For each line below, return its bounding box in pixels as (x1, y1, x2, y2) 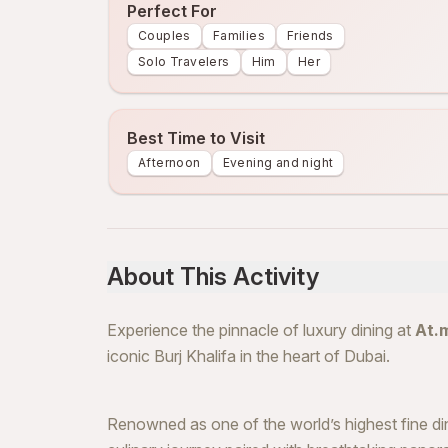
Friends (287, 28, 334, 43)
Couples (138, 28, 191, 43)
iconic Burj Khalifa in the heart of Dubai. (107, 346, 390, 366)
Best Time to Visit (127, 128, 265, 148)
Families (212, 28, 266, 43)
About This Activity (107, 262, 319, 291)
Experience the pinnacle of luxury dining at (107, 320, 415, 340)
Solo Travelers (138, 54, 230, 69)
